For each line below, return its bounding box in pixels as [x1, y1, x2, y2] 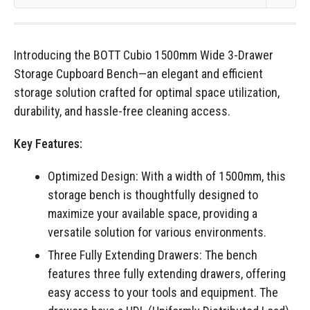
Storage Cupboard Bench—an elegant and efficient [14, 66, 263, 82]
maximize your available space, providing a [48, 206, 257, 221]
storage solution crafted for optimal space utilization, [14, 85, 280, 100]
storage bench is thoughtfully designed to [48, 188, 258, 203]
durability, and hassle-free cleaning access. [14, 104, 230, 119]
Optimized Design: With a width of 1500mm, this [48, 169, 286, 184]
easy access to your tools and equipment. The [48, 285, 278, 300]
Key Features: [14, 136, 82, 152]
